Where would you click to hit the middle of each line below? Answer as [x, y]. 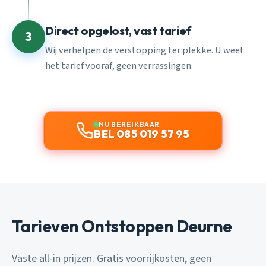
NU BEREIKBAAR [129, 124]
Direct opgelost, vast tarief [118, 31]
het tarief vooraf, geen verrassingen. [119, 66]
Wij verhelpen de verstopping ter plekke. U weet [145, 50]
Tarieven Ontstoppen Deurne [122, 226]
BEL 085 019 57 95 [142, 134]
